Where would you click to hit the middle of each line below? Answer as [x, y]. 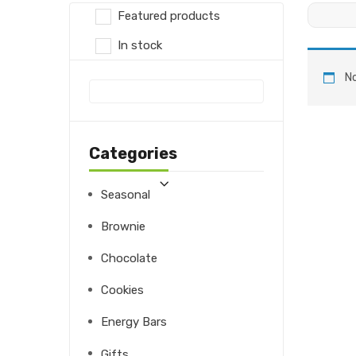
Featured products [169, 15]
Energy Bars [134, 322]
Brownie [123, 227]
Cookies [122, 290]
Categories [133, 153]
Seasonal [126, 195]
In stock [140, 45]
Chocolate [129, 259]
